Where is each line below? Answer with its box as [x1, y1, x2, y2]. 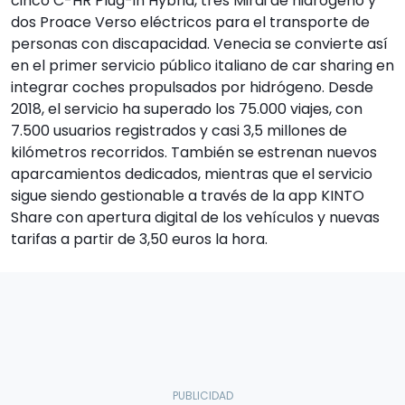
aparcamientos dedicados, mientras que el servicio [11, 164, 372, 185]
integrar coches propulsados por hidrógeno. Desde [11, 77, 373, 99]
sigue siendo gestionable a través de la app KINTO [11, 185, 364, 207]
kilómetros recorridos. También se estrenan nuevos [11, 142, 377, 164]
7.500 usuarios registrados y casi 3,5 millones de [11, 120, 347, 142]
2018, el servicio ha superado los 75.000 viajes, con [11, 99, 363, 120]
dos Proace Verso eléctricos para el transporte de [11, 12, 370, 33]
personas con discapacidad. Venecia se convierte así [11, 33, 388, 55]
